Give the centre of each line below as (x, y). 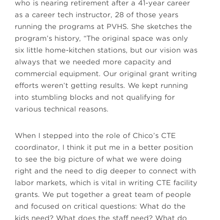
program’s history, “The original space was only (101, 38)
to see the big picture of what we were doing (98, 159)
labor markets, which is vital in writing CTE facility (106, 183)
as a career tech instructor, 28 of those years (96, 15)
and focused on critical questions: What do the (100, 206)
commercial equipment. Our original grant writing (106, 74)
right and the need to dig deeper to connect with (105, 171)
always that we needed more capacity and (93, 62)
